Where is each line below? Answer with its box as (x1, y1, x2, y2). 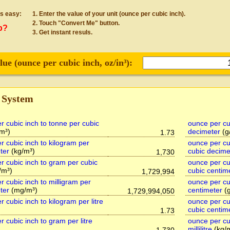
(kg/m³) (9, 147, 35, 155)
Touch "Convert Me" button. (39, 20, 120, 27)
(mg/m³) (9, 186, 37, 194)
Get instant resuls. (39, 29, 92, 36)
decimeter (187, 127, 220, 136)
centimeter (187, 186, 222, 194)
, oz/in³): (100, 57, 135, 68)
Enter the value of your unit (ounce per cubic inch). (39, 10, 185, 17)
